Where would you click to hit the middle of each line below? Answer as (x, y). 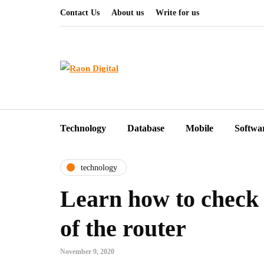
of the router (123, 228)
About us (128, 13)
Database (146, 128)
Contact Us (80, 13)
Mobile (199, 128)
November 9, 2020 (87, 252)
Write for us (177, 13)
